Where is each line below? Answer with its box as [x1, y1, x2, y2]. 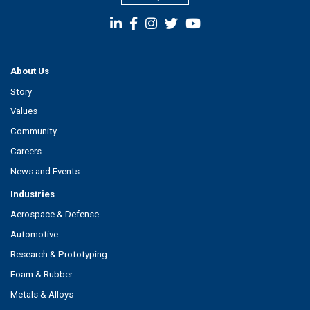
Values [10, 106, 37, 117]
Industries [10, 188, 55, 199]
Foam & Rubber [10, 268, 73, 280]
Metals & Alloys [10, 289, 73, 300]
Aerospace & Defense [10, 209, 99, 220]
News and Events [10, 166, 80, 177]
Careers [10, 146, 42, 157]
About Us [10, 66, 49, 77]
